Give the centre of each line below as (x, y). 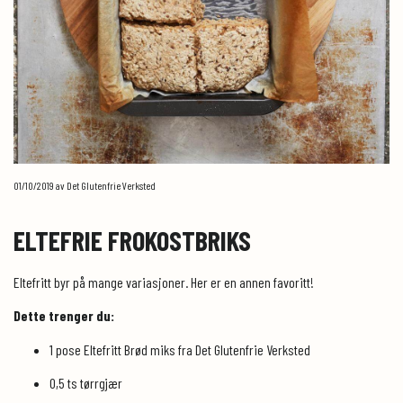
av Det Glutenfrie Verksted (105, 186)
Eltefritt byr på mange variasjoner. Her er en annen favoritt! (164, 282)
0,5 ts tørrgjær (86, 383)
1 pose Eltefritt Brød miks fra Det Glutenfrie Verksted (180, 350)
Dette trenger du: (64, 316)
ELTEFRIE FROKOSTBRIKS (132, 241)
